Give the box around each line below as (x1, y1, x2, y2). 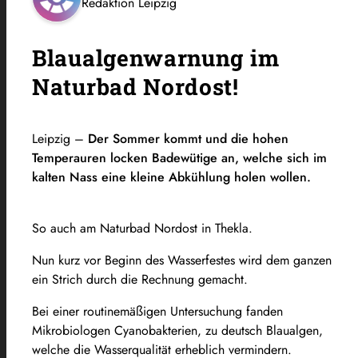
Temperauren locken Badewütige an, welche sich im (32, 148, 327, 167)
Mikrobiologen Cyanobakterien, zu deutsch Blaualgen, (32, 320, 323, 340)
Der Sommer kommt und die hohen (88, 129, 288, 148)
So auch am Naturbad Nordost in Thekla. (32, 218, 253, 237)
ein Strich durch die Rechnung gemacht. (32, 269, 248, 288)
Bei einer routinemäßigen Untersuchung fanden (32, 301, 283, 320)
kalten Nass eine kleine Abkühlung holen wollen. (32, 167, 311, 186)
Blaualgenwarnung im (32, 42, 280, 73)
